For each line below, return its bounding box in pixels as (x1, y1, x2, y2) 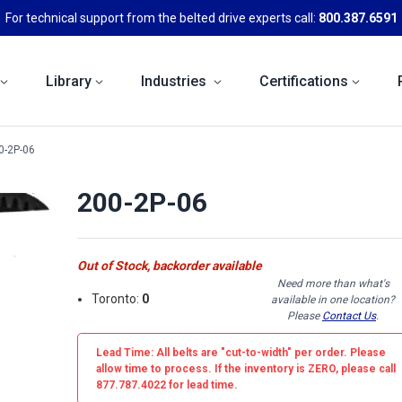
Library (46, 72, 92, 90)
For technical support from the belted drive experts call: (4, 10, 319, 25)
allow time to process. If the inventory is (96, 362, 308, 375)
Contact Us (322, 309, 376, 322)
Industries (141, 72, 210, 90)
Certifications (259, 72, 348, 90)
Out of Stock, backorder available (77, 258, 262, 273)
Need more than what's (276, 276, 389, 290)
